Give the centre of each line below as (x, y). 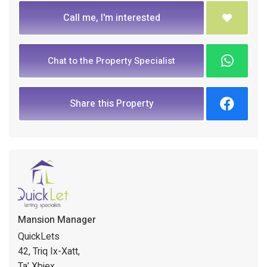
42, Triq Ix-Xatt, (49, 251)
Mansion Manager (57, 220)
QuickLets (39, 236)
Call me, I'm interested (111, 18)
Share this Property (111, 103)
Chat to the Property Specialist (111, 60)
